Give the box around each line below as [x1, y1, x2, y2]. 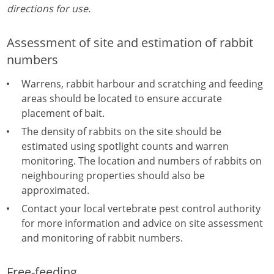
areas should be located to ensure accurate [21, 92, 222, 105]
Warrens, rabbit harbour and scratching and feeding [21, 77, 263, 91]
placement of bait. [21, 106, 105, 120]
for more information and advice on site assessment [21, 217, 263, 230]
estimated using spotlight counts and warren [21, 139, 229, 153]
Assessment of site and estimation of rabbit [7, 34, 253, 51]
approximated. [21, 183, 89, 197]
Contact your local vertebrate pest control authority [21, 202, 261, 215]
